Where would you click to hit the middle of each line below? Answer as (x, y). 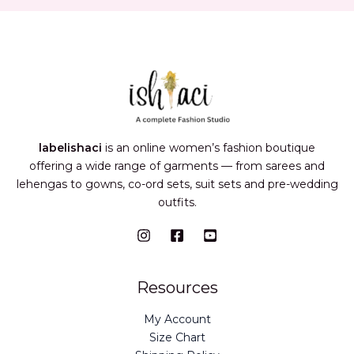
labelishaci (70, 148)
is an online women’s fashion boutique (209, 148)
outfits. (177, 202)
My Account (177, 319)
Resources (177, 288)
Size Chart (177, 337)
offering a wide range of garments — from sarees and (177, 166)
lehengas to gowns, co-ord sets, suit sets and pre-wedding (177, 184)
